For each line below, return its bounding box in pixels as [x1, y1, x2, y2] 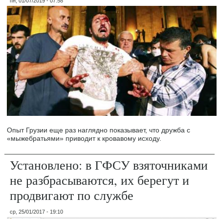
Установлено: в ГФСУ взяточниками [10, 156, 208, 174]
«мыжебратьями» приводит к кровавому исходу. [7, 134, 162, 143]
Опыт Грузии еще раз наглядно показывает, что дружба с [7, 126, 191, 134]
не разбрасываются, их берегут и [10, 172, 190, 189]
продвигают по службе [10, 187, 134, 204]
